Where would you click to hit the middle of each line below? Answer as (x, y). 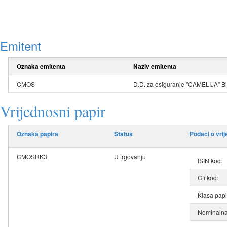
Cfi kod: (208, 178)
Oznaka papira (37, 134)
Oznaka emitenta (41, 67)
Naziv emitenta (155, 67)
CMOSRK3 (32, 157)
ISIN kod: (210, 161)
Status (123, 134)
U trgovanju (130, 157)
